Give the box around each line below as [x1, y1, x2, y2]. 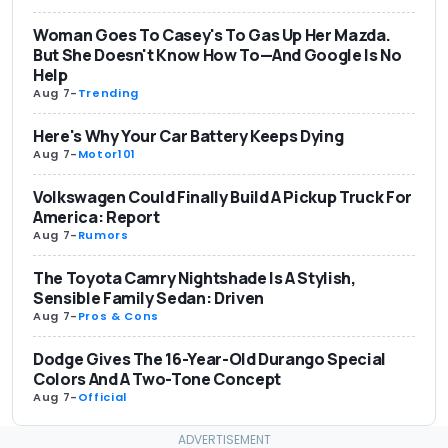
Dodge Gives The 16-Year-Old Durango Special [33, 347, 386, 370]
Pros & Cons [77, 307, 159, 324]
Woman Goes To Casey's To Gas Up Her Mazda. [33, 23, 391, 46]
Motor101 [77, 145, 136, 162]
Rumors [77, 226, 129, 243]
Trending [77, 84, 139, 101]
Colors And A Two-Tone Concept [33, 367, 281, 390]
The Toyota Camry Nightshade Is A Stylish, [33, 266, 356, 289]
